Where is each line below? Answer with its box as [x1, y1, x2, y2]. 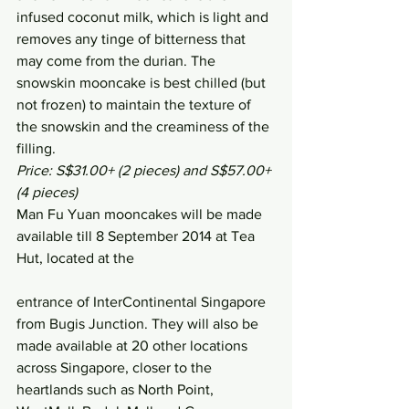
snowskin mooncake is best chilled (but [16, 74, 269, 90]
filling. [16, 140, 56, 156]
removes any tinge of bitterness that [16, 30, 249, 47]
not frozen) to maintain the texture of [16, 96, 255, 112]
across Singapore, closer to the [16, 359, 215, 375]
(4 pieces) [16, 184, 78, 200]
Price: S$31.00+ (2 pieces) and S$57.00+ [16, 162, 275, 178]
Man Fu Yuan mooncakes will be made [16, 205, 266, 222]
